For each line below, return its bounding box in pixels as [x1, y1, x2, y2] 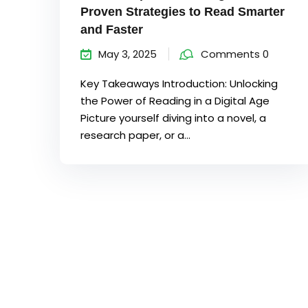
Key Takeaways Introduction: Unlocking [80, 76, 278, 91]
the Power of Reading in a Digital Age [80, 93, 269, 108]
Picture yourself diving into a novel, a [80, 110, 266, 125]
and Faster [80, 22, 143, 36]
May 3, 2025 [98, 46, 157, 61]
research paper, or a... [80, 127, 190, 142]
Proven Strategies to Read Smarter [80, 4, 285, 19]
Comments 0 [201, 46, 269, 61]
